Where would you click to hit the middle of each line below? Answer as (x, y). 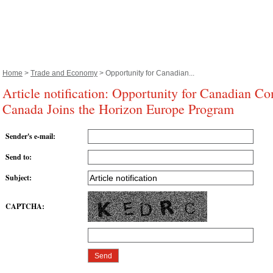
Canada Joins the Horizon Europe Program (118, 109)
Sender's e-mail (29, 136)
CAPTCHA (24, 207)
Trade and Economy (64, 73)
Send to (17, 157)
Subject (17, 178)
